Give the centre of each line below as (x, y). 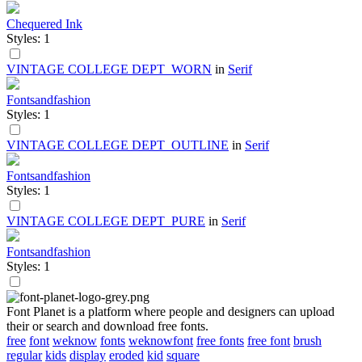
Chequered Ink (44, 23)
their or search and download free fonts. (107, 326)
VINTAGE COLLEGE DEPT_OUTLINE (118, 145)
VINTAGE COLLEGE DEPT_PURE (106, 221)
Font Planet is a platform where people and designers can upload (170, 311)
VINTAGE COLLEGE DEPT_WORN (109, 69)
